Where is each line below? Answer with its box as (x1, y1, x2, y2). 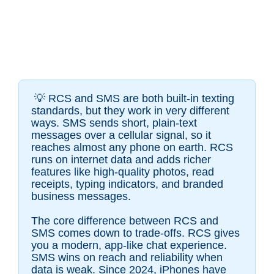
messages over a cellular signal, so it (31, 129, 211, 142)
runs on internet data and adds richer (31, 154, 211, 166)
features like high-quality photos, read (31, 166, 214, 179)
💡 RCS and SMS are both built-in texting (34, 92, 234, 105)
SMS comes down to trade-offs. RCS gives (31, 227, 240, 240)
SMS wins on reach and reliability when (31, 251, 223, 264)
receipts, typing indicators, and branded (31, 178, 223, 191)
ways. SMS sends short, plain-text (31, 117, 197, 130)
